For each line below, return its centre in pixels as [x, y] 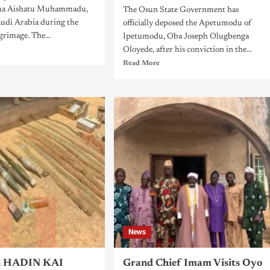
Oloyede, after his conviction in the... [187, 50]
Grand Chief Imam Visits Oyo [192, 264]
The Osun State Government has [181, 10]
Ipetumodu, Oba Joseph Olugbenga [186, 37]
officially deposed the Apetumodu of [187, 24]
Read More [141, 63]
